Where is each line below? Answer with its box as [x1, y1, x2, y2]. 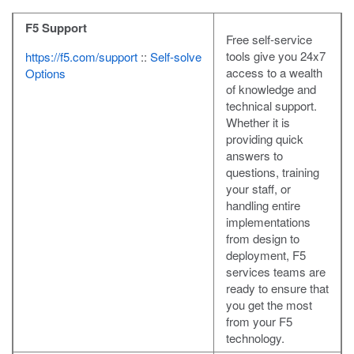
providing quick [226, 130, 303, 148]
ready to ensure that [226, 280, 329, 297]
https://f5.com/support [25, 48, 137, 66]
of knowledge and [226, 81, 316, 98]
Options [25, 65, 66, 82]
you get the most [226, 296, 312, 314]
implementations [226, 213, 311, 231]
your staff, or [226, 180, 291, 198]
